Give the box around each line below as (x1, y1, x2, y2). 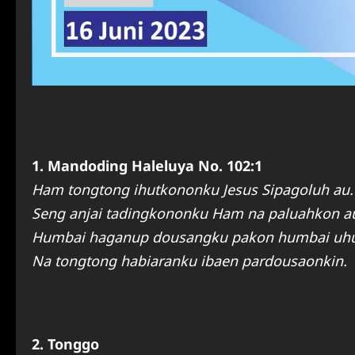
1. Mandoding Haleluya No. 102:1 (32, 156, 262, 176)
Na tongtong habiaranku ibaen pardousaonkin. (32, 251, 347, 271)
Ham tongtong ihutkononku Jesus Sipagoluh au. (32, 180, 353, 200)
